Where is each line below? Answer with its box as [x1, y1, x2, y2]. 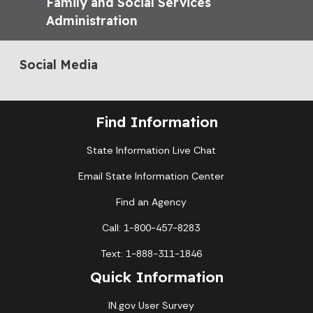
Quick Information [89, 268, 224, 286]
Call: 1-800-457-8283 [102, 221, 200, 235]
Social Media [20, 56, 98, 72]
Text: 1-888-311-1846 [100, 247, 202, 261]
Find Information [95, 112, 218, 131]
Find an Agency [115, 196, 187, 209]
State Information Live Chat [86, 144, 216, 157]
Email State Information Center [78, 170, 224, 183]
